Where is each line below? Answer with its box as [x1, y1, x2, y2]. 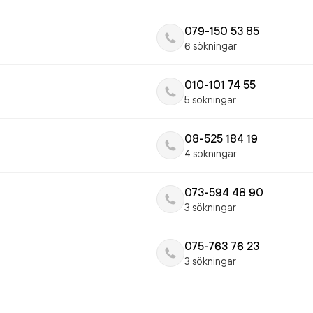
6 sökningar [184, 40, 237, 52]
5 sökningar [184, 94, 236, 105]
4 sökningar [184, 147, 237, 159]
